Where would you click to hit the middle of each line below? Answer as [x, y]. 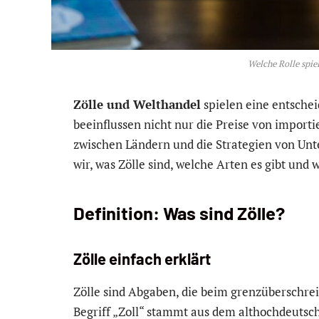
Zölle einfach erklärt [142, 259]
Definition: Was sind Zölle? [179, 212]
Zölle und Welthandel [137, 105]
